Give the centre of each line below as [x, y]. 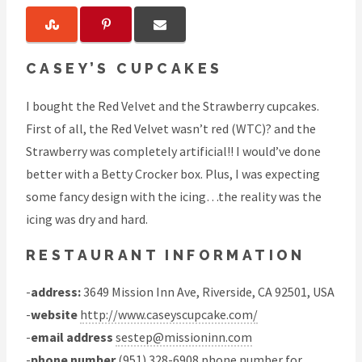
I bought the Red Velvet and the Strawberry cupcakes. [173, 105]
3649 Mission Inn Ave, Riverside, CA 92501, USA [208, 292]
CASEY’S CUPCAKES [124, 68]
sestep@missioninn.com [184, 337]
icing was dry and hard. [87, 219]
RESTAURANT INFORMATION [166, 255]
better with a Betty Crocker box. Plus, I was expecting [173, 173]
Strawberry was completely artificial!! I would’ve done [173, 151]
